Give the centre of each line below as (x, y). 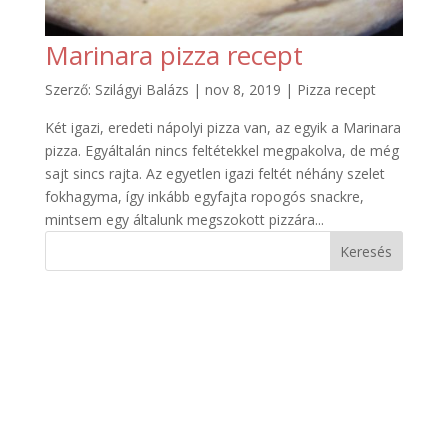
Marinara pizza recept (173, 54)
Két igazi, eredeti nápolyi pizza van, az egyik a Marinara (222, 127)
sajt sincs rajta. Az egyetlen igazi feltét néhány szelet (214, 173)
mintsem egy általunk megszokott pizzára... (184, 219)
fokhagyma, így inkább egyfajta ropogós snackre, (204, 196)
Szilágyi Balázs (141, 89)
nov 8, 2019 (242, 89)
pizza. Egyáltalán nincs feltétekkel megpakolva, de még (221, 150)
